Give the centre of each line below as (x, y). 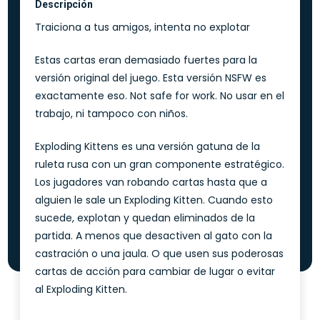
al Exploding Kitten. (81, 290)
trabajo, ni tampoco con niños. (112, 114)
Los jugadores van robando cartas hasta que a (151, 182)
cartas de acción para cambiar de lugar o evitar (155, 272)
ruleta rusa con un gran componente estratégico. (160, 165)
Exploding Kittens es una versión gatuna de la (148, 147)
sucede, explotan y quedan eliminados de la (145, 218)
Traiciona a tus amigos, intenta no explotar (143, 27)
